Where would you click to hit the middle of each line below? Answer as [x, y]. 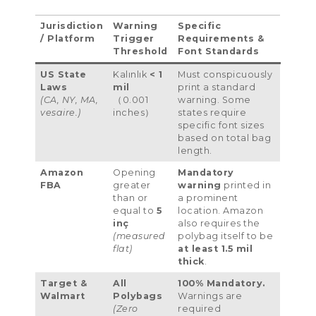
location [198, 210]
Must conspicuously [225, 74]
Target [59, 283]
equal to [134, 210]
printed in [248, 185]
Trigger [134, 38]
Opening [134, 172]
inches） [134, 112]
